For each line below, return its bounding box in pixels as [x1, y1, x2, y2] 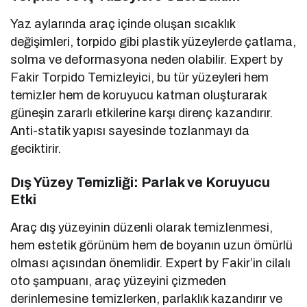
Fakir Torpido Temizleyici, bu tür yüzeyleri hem [10, 71, 269, 85]
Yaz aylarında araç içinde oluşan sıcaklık [10, 17, 236, 32]
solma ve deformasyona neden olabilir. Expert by [10, 53, 284, 67]
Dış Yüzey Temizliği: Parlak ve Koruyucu [10, 175, 270, 191]
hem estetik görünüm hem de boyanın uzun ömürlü [10, 238, 293, 253]
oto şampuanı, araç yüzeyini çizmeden [10, 274, 227, 288]
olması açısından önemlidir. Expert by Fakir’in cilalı [10, 256, 291, 271]
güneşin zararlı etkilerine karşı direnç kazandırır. [10, 106, 273, 121]
